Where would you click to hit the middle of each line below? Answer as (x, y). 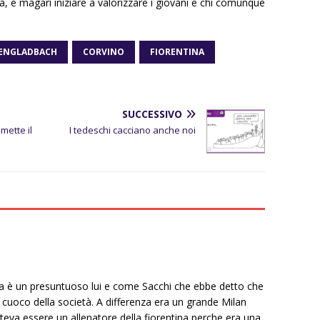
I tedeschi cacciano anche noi (133, 130)
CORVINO (104, 51)
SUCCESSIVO (152, 114)
